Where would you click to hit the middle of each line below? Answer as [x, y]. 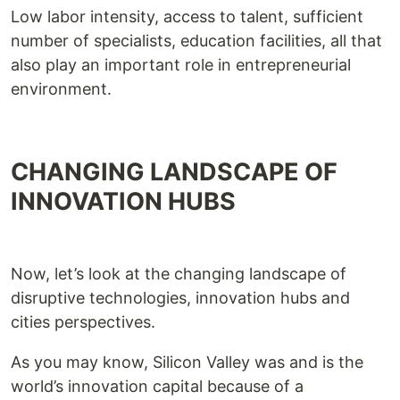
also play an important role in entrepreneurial [181, 65]
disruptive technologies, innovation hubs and [180, 298]
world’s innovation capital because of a [157, 386]
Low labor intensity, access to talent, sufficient [187, 17]
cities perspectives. [83, 322]
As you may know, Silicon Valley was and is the [187, 362]
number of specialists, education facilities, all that [196, 41]
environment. [61, 89]
